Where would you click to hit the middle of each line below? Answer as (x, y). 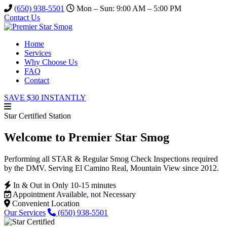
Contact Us (22, 17)
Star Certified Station (37, 116)
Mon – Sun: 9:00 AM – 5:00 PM (128, 8)
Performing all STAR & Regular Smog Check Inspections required (111, 159)
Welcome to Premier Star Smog (87, 137)
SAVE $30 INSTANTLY (45, 98)
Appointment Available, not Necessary (73, 194)
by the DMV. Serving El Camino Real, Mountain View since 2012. (111, 168)
